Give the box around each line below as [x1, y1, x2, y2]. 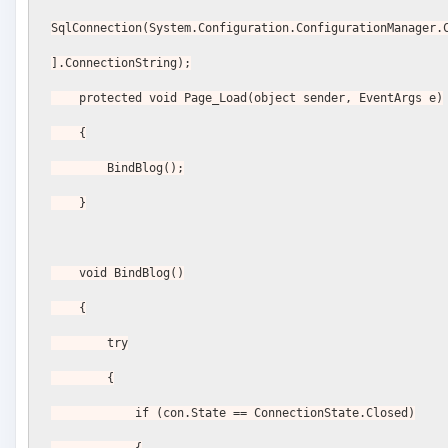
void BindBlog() [79, 265, 185, 280]
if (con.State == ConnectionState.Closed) [135, 405, 416, 420]
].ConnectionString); [51, 55, 192, 70]
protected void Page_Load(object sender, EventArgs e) [79, 90, 444, 105]
